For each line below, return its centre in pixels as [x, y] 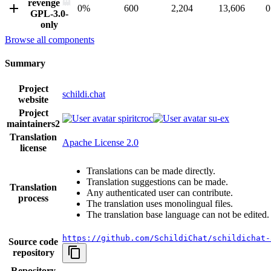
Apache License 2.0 [100, 143]
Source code [33, 242]
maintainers [31, 124]
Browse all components [50, 39]
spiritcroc [134, 119]
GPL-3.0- [49, 13]
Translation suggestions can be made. [157, 182]
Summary [25, 63]
